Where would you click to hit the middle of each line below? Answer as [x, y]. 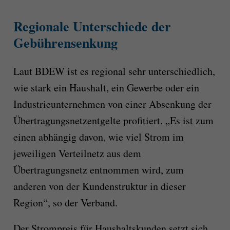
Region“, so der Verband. [65, 203]
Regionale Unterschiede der [92, 26]
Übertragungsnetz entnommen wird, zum [98, 170]
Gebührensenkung [65, 42]
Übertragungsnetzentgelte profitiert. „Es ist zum [113, 121]
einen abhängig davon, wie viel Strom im [98, 137]
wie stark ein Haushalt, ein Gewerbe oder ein [106, 88]
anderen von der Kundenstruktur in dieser [99, 186]
